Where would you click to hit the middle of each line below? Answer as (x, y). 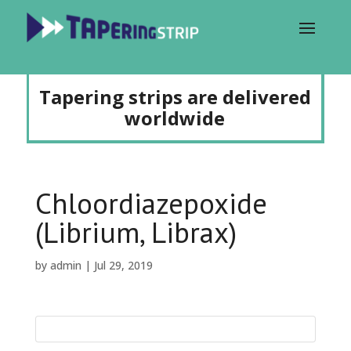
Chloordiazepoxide (151, 203)
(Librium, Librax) (136, 232)
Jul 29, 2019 (123, 265)
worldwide (175, 118)
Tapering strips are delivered (175, 97)
